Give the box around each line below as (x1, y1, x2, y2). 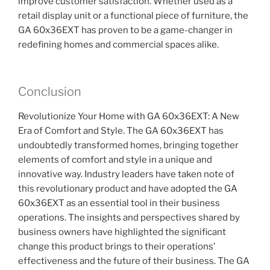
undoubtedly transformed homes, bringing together (18, 140, 239, 151)
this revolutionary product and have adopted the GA (18, 183, 237, 195)
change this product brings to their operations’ (18, 241, 215, 253)
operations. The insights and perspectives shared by (18, 212, 240, 224)
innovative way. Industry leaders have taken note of (18, 169, 234, 180)
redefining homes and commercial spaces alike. (18, 39, 219, 50)
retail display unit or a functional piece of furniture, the (18, 10, 248, 21)
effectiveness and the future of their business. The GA (18, 256, 250, 267)
